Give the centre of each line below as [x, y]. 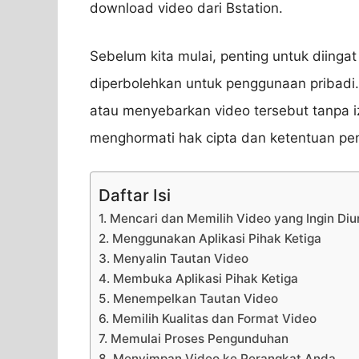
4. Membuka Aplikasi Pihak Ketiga [198, 279]
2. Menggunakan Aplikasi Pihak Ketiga [210, 239]
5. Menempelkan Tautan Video [188, 299]
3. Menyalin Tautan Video [173, 259]
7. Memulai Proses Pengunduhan [194, 339]
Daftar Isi [135, 196]
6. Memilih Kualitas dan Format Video [208, 319]
